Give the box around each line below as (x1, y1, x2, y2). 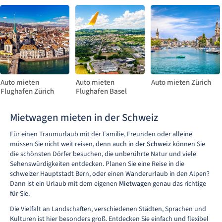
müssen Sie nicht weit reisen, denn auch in (10, 139, 135, 149)
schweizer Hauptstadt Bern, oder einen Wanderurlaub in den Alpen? (10, 169, 210, 179)
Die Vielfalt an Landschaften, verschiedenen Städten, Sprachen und (10, 204, 206, 214)
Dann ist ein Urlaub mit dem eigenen (10, 179, 119, 189)
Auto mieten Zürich (151, 77, 211, 88)
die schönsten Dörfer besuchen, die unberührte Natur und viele (10, 149, 196, 159)
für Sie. (10, 189, 30, 199)
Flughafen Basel (76, 86, 127, 97)
